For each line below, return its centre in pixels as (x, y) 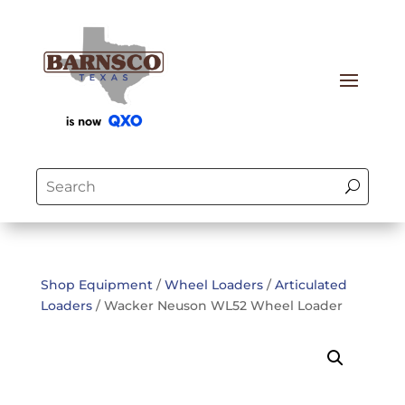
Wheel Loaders (213, 284)
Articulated (311, 284)
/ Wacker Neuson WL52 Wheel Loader (217, 305)
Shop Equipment (96, 284)
